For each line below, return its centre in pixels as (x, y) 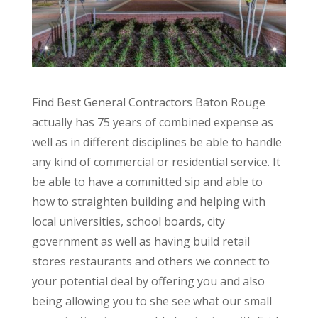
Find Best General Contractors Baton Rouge (148, 102)
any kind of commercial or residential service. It (156, 161)
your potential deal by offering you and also (148, 281)
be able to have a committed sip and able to (147, 181)
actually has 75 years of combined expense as (152, 122)
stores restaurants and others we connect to (150, 261)
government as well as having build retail (141, 241)
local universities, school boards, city (128, 221)
